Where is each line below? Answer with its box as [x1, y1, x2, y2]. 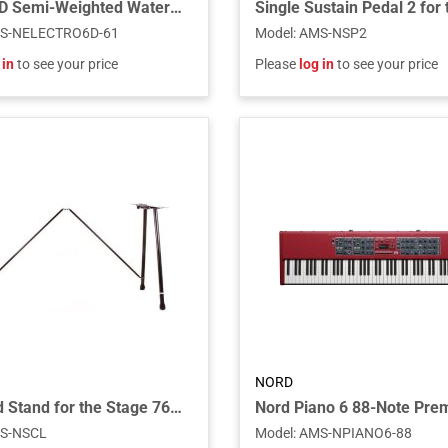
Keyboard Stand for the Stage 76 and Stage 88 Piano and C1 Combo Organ [170, 398, 183, 417]
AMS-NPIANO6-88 [299, 425, 412, 441]
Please [255, 56, 299, 72]
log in [299, 56, 334, 72]
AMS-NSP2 [299, 25, 367, 41]
